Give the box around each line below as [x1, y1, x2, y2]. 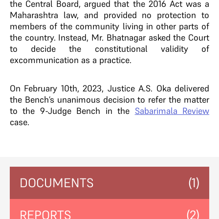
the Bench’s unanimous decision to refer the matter [10, 94, 209, 105]
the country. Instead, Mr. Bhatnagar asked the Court [10, 32, 209, 43]
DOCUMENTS [20, 175, 94, 191]
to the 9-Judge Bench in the [10, 105, 135, 116]
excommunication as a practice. [10, 54, 134, 66]
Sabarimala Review [134, 105, 210, 116]
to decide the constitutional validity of [10, 43, 209, 54]
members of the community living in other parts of [10, 21, 209, 32]
